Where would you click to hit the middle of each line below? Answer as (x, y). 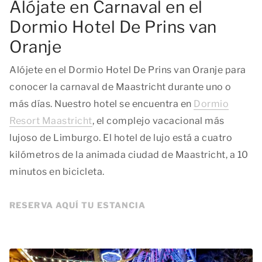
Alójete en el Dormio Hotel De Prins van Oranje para (128, 70)
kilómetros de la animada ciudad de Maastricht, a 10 (129, 154)
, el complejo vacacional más (158, 120)
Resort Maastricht (51, 120)
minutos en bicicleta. (57, 171)
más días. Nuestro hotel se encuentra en (101, 104)
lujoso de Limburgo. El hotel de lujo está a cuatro (121, 137)
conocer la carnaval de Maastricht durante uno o (120, 87)
